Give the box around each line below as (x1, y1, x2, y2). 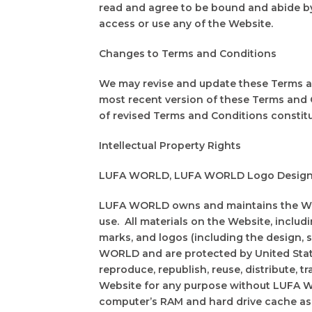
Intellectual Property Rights (99, 139, 241, 152)
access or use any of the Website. (99, 17, 273, 30)
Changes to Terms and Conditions (99, 47, 276, 60)
